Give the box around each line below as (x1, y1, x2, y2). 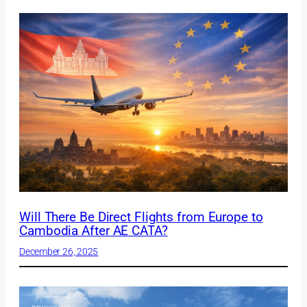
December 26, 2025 (19, 245, 99, 257)
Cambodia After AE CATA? (19, 223, 168, 238)
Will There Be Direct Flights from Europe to (19, 209, 263, 225)
